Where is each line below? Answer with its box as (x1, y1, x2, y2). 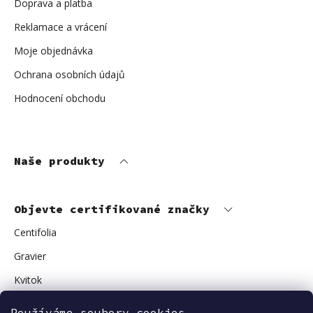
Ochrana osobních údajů (14, 68, 125, 82)
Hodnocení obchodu (14, 92, 105, 105)
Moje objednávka (14, 44, 93, 58)
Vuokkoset (14, 297, 61, 311)
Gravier (14, 249, 46, 263)
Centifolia (14, 226, 57, 240)
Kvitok (14, 273, 42, 287)
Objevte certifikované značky (14, 202, 217, 217)
